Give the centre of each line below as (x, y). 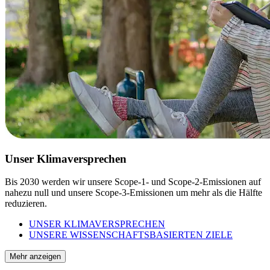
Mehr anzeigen (35, 257)
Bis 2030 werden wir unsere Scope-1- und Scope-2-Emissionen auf (133, 182)
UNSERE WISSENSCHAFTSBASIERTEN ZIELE (131, 235)
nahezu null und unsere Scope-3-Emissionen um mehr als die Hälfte (133, 193)
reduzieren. (26, 204)
